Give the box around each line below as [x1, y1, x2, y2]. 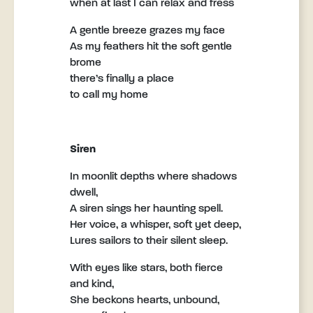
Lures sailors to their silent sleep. [70, 235, 228, 247]
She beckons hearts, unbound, [70, 295, 219, 306]
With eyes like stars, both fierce [70, 263, 223, 274]
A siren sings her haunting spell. [70, 203, 223, 214]
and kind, [70, 279, 114, 290]
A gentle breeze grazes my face [70, 25, 225, 36]
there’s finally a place [70, 73, 174, 85]
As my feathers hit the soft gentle [70, 41, 232, 52]
